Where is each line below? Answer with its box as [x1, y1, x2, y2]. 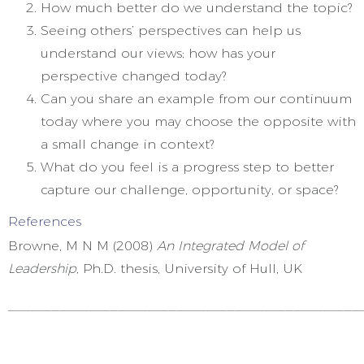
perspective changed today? [41, 68, 226, 84]
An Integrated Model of [157, 238, 304, 253]
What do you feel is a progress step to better [41, 159, 334, 175]
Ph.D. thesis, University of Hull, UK [83, 261, 302, 276]
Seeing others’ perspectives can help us [41, 23, 301, 38]
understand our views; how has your [41, 45, 275, 61]
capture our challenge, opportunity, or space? [41, 182, 338, 197]
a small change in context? [41, 136, 214, 152]
